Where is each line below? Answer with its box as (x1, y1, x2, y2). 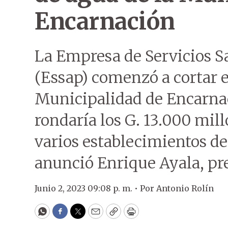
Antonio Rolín (156, 183, 214, 193)
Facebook (59, 210, 102, 222)
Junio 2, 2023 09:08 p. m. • (35, 183, 140, 193)
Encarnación (35, 7, 175, 36)
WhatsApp (41, 210, 90, 222)
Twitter (77, 210, 111, 222)
